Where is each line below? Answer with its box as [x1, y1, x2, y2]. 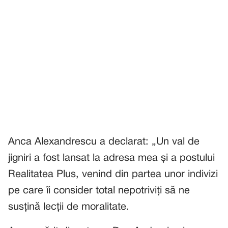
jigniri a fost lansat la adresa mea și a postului [8, 153, 215, 163]
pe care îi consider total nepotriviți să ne [8, 186, 190, 195]
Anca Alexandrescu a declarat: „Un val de [8, 137, 199, 147]
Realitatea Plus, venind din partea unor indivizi [8, 169, 218, 179]
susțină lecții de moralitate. [8, 202, 129, 212]
